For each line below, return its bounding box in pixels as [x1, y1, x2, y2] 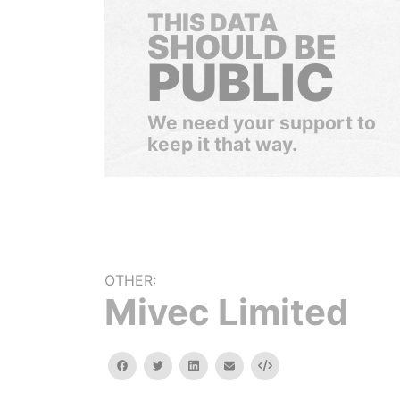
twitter [162, 358, 199, 371]
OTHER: [104, 271, 156, 289]
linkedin [197, 358, 238, 371]
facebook [127, 358, 179, 371]
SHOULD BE [147, 27, 337, 67]
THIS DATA [147, 8, 278, 37]
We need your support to [147, 112, 376, 134]
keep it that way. [147, 133, 297, 155]
